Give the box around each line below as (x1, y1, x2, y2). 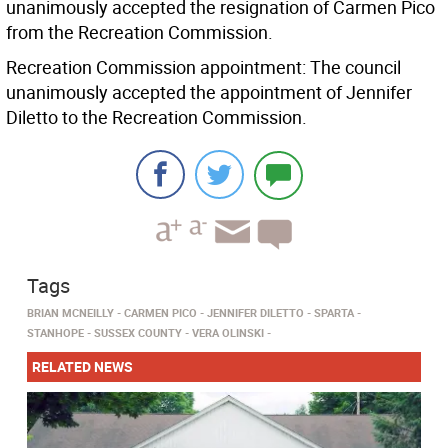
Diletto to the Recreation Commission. (6, 105, 307, 130)
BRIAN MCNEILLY (27, 305, 114, 321)
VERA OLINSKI (192, 325, 264, 341)
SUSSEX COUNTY (94, 325, 182, 341)
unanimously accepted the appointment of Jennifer (6, 80, 412, 105)
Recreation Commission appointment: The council (6, 55, 401, 80)
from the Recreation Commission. (6, 20, 273, 45)
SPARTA (314, 305, 354, 321)
